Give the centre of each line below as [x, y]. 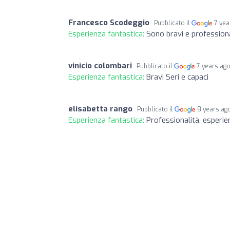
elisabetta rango [100, 109]
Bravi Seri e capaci [177, 77]
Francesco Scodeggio [109, 22]
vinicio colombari [100, 65]
